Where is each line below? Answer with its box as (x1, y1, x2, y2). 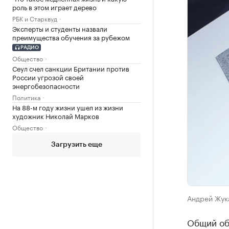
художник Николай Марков (12, 110, 99, 121)
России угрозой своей (12, 71, 84, 82)
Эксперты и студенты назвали (12, 23, 107, 33)
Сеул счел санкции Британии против (12, 62, 129, 73)
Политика (12, 91, 40, 102)
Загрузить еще (51, 141, 102, 148)
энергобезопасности (12, 80, 80, 90)
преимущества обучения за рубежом (12, 32, 130, 42)
